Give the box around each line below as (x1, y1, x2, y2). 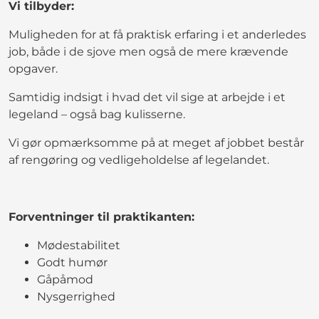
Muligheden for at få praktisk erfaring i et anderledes (9, 27, 306, 41)
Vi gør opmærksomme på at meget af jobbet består (9, 135, 304, 150)
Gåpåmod (37, 272, 93, 286)
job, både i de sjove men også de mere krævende (9, 44, 288, 58)
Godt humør (37, 255, 108, 269)
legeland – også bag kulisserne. (9, 107, 185, 121)
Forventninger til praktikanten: (9, 209, 194, 224)
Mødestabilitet (37, 238, 120, 252)
